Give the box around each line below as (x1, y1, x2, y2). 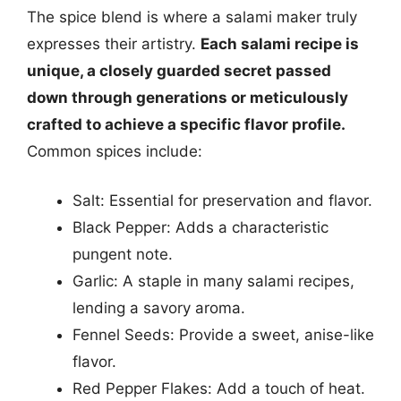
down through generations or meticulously (27, 88, 348, 107)
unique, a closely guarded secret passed (27, 61, 331, 80)
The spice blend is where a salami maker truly (27, 7, 357, 26)
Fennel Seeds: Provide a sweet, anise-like (73, 326, 374, 344)
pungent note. (73, 245, 173, 263)
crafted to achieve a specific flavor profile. (27, 115, 346, 133)
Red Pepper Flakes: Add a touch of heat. (73, 380, 365, 397)
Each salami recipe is (200, 34, 359, 53)
